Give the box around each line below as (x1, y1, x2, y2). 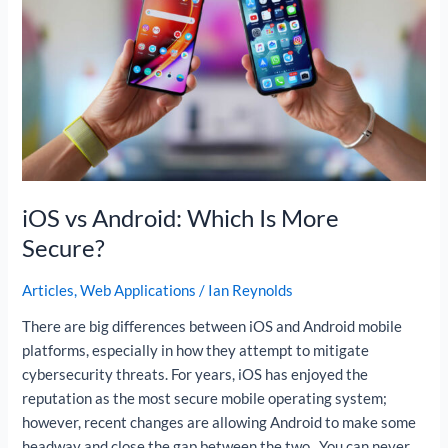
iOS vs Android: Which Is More (22, 203, 340, 232)
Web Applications (80, 281, 197, 299)
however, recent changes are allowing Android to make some (22, 414, 417, 432)
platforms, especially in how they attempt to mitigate (22, 342, 370, 360)
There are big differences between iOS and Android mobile (22, 318, 403, 336)
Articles (22, 281, 75, 299)
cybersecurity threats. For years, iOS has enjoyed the (22, 366, 369, 384)
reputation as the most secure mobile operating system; (22, 390, 388, 408)
